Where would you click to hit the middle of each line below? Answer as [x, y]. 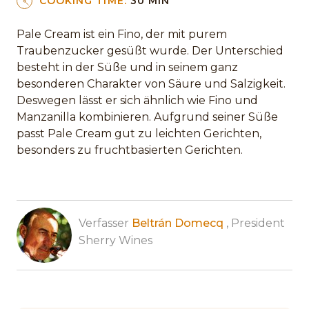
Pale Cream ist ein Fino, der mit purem [122, 34]
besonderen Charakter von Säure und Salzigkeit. [151, 83]
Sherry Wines [116, 240]
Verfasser [105, 223]
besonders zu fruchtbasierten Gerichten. [130, 150]
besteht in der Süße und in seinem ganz [127, 67]
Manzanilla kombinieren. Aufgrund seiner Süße [147, 117]
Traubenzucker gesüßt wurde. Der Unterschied [150, 50]
